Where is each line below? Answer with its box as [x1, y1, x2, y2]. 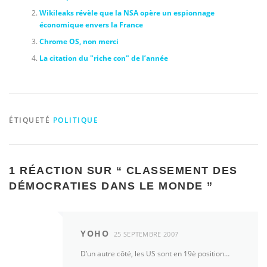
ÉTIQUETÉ [9, 115, 53, 125]
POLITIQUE [52, 115, 98, 125]
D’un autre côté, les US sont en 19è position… [80, 249, 229, 259]
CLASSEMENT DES [126, 164, 238, 176]
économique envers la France [39, 19, 143, 30]
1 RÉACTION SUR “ [9, 164, 126, 176]
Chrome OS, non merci [39, 36, 119, 46]
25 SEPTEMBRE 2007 [114, 229, 179, 238]
